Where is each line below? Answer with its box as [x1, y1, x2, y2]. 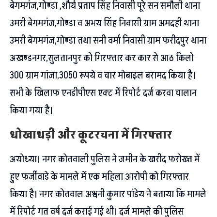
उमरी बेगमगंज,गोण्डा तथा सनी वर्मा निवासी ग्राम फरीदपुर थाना [10, 33, 206, 47]
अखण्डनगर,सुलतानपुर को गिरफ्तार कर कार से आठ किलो [10, 51, 194, 65]
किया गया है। [10, 103, 53, 117]
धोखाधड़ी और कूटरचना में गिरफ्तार [10, 126, 172, 143]
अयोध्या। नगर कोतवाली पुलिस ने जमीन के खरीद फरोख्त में [10, 152, 200, 166]
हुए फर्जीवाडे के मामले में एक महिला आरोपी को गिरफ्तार [10, 170, 189, 184]
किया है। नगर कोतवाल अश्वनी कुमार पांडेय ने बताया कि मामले [10, 187, 206, 201]
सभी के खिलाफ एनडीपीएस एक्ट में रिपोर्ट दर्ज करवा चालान [10, 86, 197, 100]
